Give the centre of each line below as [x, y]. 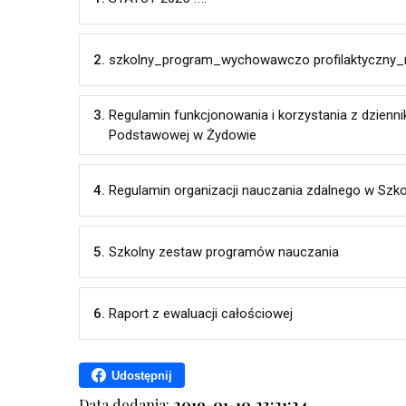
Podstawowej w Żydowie [183, 135]
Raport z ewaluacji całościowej [201, 314]
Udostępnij [142, 375]
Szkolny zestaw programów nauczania [224, 252]
